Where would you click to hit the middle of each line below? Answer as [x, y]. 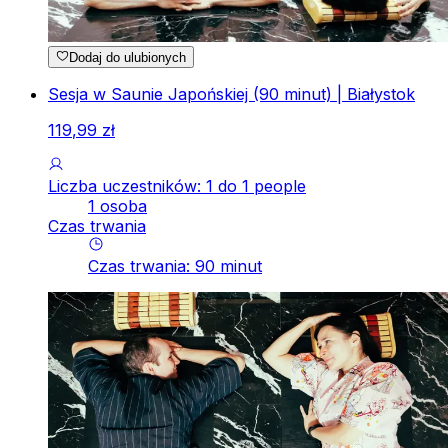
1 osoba [117, 206]
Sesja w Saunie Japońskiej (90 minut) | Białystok [231, 94]
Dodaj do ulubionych [128, 58]
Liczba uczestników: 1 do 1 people [177, 186]
